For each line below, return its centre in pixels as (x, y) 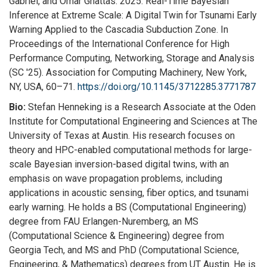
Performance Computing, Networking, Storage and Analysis (132, 58)
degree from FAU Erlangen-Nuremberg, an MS (104, 221)
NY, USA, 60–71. (43, 86)
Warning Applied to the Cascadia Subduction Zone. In (119, 29)
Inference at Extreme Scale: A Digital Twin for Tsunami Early (133, 15)
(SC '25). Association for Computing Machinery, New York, (128, 72)
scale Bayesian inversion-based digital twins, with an (119, 164)
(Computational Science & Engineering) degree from (117, 235)
